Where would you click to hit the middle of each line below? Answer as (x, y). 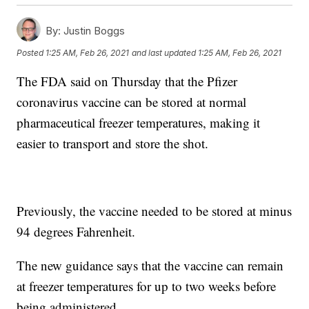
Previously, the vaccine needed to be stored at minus (154, 211)
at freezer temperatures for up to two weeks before (147, 286)
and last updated (164, 52)
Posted (31, 52)
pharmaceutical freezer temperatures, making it (139, 123)
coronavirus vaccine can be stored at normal (132, 102)
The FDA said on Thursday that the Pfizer (127, 81)
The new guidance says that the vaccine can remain (150, 266)
